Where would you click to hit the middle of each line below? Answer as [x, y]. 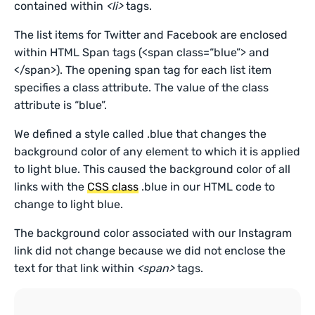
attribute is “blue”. [61, 105]
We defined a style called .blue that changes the [141, 134]
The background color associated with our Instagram [153, 233]
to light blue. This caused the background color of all [153, 169]
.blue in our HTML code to [207, 187]
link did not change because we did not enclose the [150, 251]
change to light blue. [69, 204]
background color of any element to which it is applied [157, 152]
